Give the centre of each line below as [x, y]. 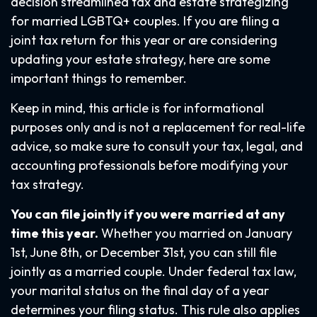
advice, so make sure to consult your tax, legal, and [157, 146]
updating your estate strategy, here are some [140, 59]
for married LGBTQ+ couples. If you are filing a [145, 21]
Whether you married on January [195, 233]
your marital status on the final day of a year [140, 290]
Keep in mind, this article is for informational [137, 108]
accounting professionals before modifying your [149, 165]
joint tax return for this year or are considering [144, 40]
